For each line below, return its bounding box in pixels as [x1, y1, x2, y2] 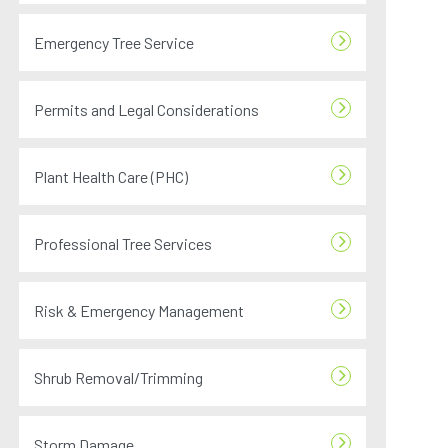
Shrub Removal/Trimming [34, 368, 204, 387]
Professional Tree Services [34, 234, 213, 253]
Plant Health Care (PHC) [34, 167, 189, 186]
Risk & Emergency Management [34, 301, 245, 320]
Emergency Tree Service [34, 33, 195, 52]
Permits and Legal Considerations [34, 100, 260, 119]
